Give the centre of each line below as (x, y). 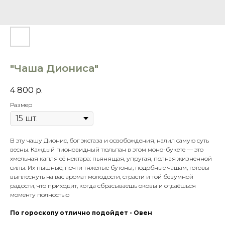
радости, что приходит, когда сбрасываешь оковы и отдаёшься (103, 186)
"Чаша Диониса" (54, 68)
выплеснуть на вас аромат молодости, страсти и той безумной (102, 177)
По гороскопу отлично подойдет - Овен (81, 213)
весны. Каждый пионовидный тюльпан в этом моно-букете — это (107, 150)
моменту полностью (40, 195)
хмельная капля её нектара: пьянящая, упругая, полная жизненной (111, 159)
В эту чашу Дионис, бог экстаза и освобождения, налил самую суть (109, 141)
